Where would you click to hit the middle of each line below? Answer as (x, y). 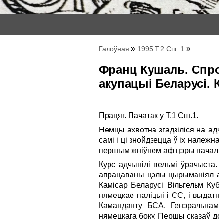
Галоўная (114, 49)
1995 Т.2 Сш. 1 (161, 49)
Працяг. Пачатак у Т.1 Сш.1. (149, 115)
